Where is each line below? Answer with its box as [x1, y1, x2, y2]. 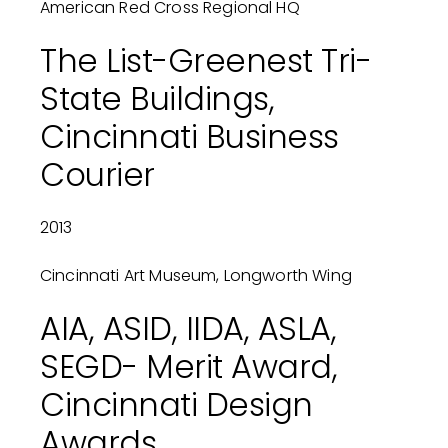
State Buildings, [39, 76, 275, 122]
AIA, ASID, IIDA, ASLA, [39, 306, 337, 352]
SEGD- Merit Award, [39, 344, 338, 390]
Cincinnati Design [39, 382, 313, 428]
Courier [39, 152, 155, 198]
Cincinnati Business [39, 114, 339, 160]
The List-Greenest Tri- [39, 38, 372, 84]
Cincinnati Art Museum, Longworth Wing [39, 264, 352, 288]
